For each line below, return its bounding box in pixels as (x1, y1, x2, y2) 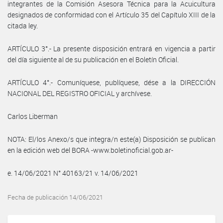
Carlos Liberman (7, 111, 58, 121)
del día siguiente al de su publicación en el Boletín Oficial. (7, 54, 179, 64)
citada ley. (7, 20, 38, 30)
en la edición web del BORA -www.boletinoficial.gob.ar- (7, 145, 173, 155)
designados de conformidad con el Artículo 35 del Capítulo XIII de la (7, 9, 216, 19)
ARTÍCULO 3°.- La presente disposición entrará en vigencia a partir (7, 43, 216, 53)
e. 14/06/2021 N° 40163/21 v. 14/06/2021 (7, 168, 138, 178)
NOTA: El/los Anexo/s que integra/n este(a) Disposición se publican (7, 134, 216, 144)
